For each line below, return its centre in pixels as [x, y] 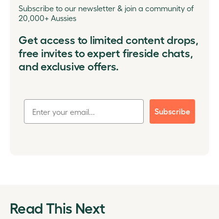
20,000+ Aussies [47, 18]
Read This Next [57, 208]
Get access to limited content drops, [109, 40]
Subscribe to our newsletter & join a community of [106, 8]
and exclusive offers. [69, 66]
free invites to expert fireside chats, [106, 53]
